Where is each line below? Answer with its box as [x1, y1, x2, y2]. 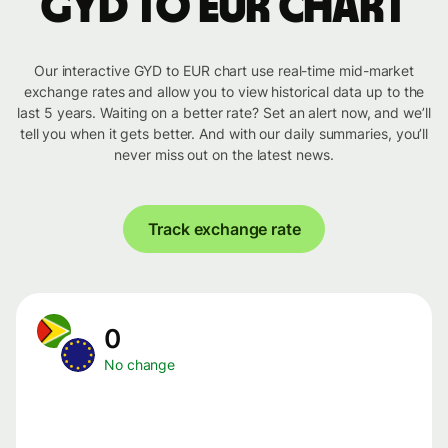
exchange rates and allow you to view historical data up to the [23, 83, 425, 101]
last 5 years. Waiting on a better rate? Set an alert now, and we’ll [17, 104, 431, 122]
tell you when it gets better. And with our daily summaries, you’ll [19, 125, 429, 143]
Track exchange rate [147, 219, 301, 240]
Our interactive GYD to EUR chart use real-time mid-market [33, 62, 415, 80]
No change [104, 356, 176, 374]
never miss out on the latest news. [114, 146, 334, 164]
